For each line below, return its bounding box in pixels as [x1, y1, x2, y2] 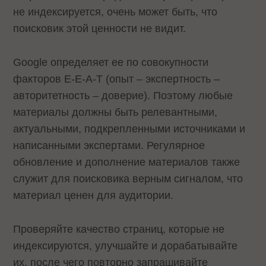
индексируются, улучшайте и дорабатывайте [13, 239, 238, 252]
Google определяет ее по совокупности [13, 56, 209, 69]
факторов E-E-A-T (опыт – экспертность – [13, 73, 220, 85]
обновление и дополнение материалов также [13, 156, 240, 169]
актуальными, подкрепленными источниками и [13, 123, 246, 135]
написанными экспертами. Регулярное [13, 140, 205, 152]
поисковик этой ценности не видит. [13, 23, 189, 35]
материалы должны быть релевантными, [13, 106, 218, 119]
